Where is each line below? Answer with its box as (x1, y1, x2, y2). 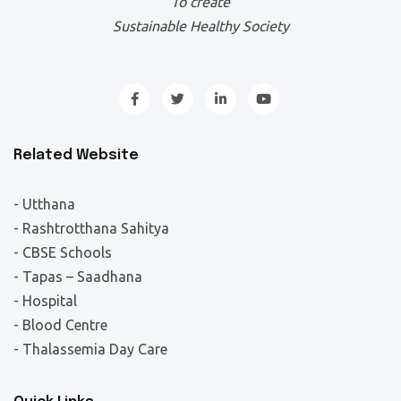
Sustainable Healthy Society (112, 18, 289, 34)
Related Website (13, 148, 139, 163)
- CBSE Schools (13, 244, 112, 260)
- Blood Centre (13, 317, 107, 333)
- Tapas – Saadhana (13, 269, 142, 285)
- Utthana (13, 196, 75, 212)
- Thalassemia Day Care (13, 341, 167, 357)
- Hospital (13, 293, 77, 309)
